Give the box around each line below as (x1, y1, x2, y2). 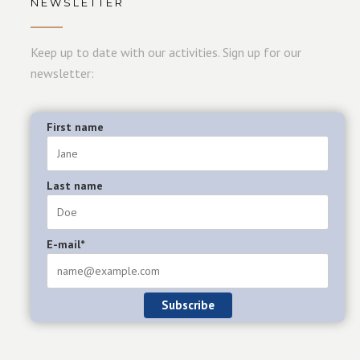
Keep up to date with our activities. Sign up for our (31, 43, 302, 60)
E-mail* (47, 236, 85, 252)
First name (47, 119, 104, 134)
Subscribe (161, 297, 215, 313)
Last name (47, 178, 104, 193)
